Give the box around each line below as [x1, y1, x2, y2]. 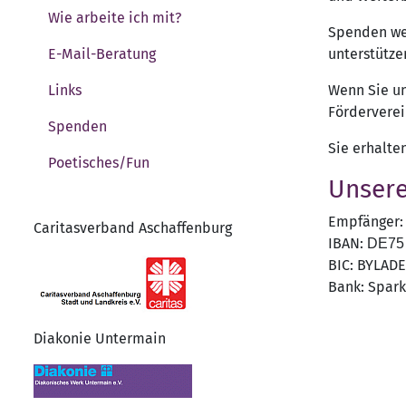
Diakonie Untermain [34, 329, 166, 347]
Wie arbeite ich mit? [48, 8, 181, 26]
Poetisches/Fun [48, 153, 150, 171]
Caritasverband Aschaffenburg [34, 218, 232, 237]
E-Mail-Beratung [48, 44, 156, 63]
